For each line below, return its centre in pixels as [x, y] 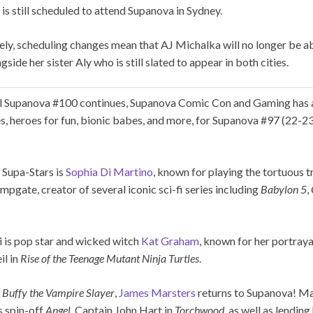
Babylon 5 [284, 189]
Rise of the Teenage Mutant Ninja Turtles [110, 258]
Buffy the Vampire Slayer [58, 292]
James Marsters [157, 292]
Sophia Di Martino [109, 171]
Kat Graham [170, 240]
